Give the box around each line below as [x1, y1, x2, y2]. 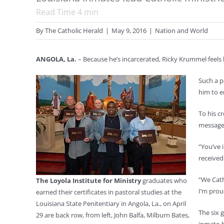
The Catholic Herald [45, 26, 103, 35]
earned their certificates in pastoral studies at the [36, 187, 181, 196]
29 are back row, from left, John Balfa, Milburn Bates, [36, 210, 189, 219]
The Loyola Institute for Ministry [36, 176, 141, 185]
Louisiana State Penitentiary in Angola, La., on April [36, 199, 186, 208]
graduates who [141, 176, 187, 185]
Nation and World [155, 26, 208, 35]
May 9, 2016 [111, 26, 146, 35]
